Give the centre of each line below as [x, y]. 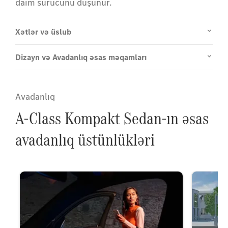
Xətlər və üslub [43, 32]
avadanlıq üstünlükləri [85, 140]
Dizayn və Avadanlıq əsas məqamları [81, 58]
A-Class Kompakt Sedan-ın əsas [112, 119]
